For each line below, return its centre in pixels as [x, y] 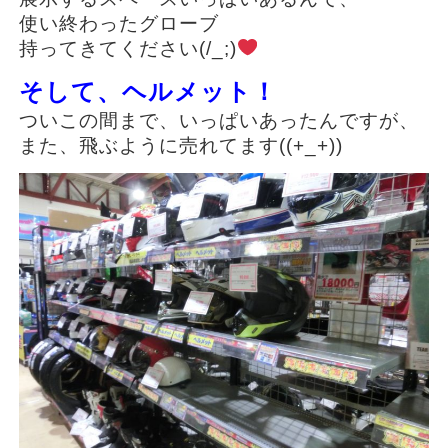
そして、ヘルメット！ [147, 91]
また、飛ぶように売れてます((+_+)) [180, 145]
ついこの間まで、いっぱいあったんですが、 [218, 120]
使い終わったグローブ [118, 23]
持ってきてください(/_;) [127, 48]
